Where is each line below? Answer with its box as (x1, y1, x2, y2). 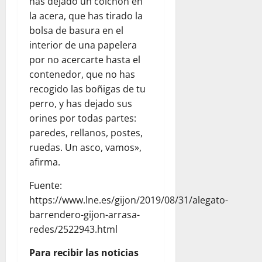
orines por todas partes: (29, 111, 136, 125)
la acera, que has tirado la (29, 9, 143, 22)
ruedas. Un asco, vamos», (29, 140, 142, 154)
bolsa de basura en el (29, 23, 123, 37)
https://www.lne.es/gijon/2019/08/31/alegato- (29, 193, 228, 206)
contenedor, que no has (29, 67, 135, 81)
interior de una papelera (29, 38, 137, 51)
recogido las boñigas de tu (29, 82, 146, 95)
